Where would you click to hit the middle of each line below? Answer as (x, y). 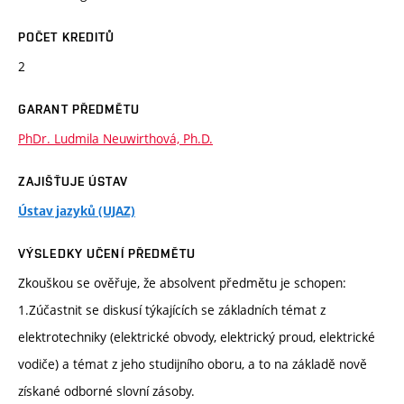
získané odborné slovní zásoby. (106, 391)
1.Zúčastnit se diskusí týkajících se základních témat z (172, 310)
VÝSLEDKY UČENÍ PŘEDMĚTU (107, 254)
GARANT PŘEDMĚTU (79, 110)
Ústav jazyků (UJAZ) (77, 211)
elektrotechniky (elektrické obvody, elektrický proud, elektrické (197, 337)
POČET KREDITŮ (67, 37)
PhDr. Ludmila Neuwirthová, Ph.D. (115, 139)
